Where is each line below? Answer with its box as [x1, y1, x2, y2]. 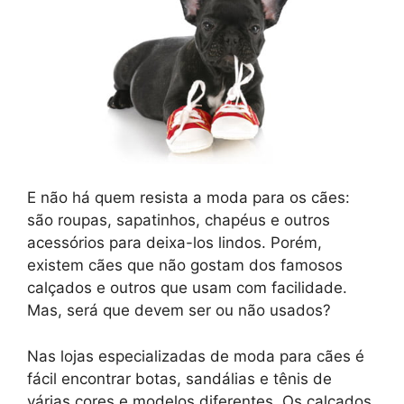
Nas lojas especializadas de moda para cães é [27, 346, 364, 365]
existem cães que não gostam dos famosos [27, 256, 343, 275]
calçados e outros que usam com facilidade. [27, 279, 347, 298]
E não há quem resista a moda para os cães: [27, 188, 350, 207]
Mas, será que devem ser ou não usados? [27, 301, 331, 320]
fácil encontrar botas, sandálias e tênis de [27, 369, 332, 388]
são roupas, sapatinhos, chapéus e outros [27, 211, 330, 230]
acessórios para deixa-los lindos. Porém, [27, 234, 322, 252]
